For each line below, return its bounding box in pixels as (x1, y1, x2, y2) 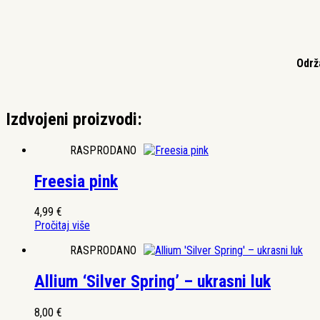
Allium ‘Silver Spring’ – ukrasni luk (34, 271, 271, 292)
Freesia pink (34, 171, 118, 191)
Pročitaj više (34, 219, 90, 233)
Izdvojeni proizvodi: (6, 109, 142, 129)
